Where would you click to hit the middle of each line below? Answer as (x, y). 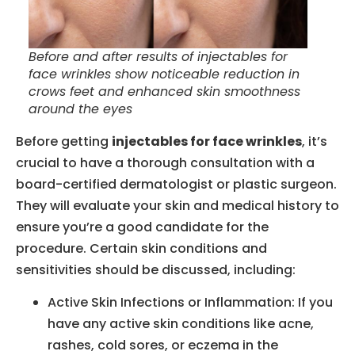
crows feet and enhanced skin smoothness (164, 91)
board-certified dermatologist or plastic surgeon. (176, 184)
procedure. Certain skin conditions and (141, 248)
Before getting (64, 141)
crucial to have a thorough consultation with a (165, 162)
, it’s (315, 141)
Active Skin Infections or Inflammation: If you (190, 303)
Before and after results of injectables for (158, 56)
